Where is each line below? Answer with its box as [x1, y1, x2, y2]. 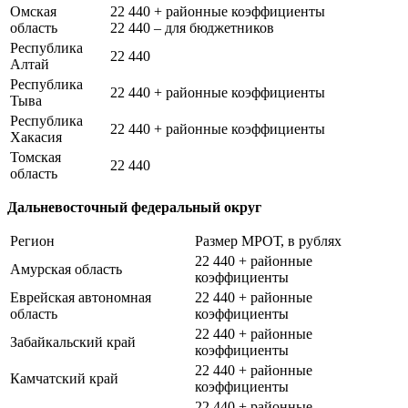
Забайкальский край [10, 333, 136, 350]
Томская [10, 148, 61, 165]
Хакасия [10, 128, 62, 145]
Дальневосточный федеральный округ [7, 199, 261, 215]
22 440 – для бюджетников [110, 19, 274, 36]
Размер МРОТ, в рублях [195, 232, 342, 249]
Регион [10, 232, 55, 249]
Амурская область [10, 260, 122, 277]
